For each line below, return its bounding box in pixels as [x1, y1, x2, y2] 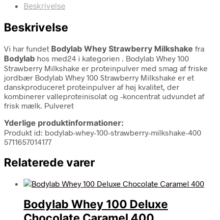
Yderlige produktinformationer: [4, 117, 124, 128]
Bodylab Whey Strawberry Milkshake [51, 43, 195, 54]
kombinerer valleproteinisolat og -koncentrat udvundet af [4, 91, 204, 101]
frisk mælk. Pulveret [4, 100, 74, 110]
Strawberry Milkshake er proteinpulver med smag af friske [4, 63, 208, 73]
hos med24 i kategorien [35, 53, 122, 63]
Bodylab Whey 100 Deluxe [24, 197, 168, 212]
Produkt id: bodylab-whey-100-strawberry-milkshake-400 [4, 127, 201, 137]
